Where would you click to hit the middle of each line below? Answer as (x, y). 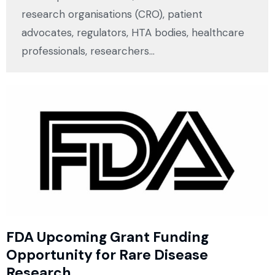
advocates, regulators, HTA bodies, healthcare (133, 33)
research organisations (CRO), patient (112, 14)
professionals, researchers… (88, 51)
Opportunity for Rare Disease (107, 255)
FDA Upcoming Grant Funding (107, 237)
